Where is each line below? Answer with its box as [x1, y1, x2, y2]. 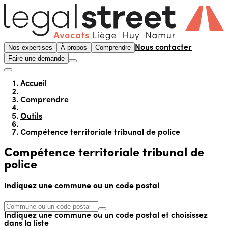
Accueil [20, 79, 47, 88]
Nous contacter [135, 43, 192, 52]
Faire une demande [8, 54, 65, 62]
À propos [61, 43, 87, 51]
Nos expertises [8, 43, 52, 51]
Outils [20, 112, 42, 121]
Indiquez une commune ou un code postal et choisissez [4, 212, 208, 220]
